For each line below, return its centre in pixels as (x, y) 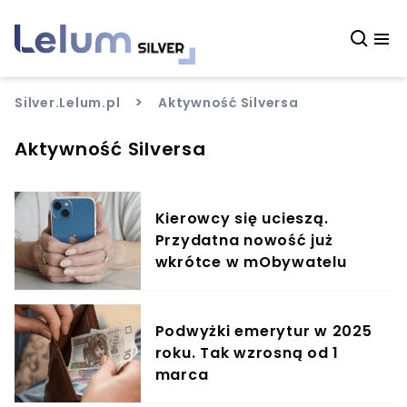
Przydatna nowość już (244, 240)
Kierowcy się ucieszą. (242, 218)
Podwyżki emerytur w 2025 (263, 331)
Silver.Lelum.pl (68, 102)
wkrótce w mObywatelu (251, 262)
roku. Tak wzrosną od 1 (247, 353)
